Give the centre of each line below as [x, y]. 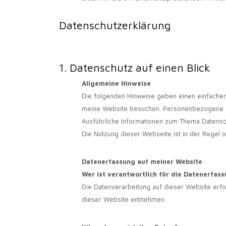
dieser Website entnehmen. [124, 199]
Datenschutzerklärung [115, 25]
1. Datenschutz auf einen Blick [134, 68]
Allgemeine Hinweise [116, 83]
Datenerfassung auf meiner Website [142, 161]
